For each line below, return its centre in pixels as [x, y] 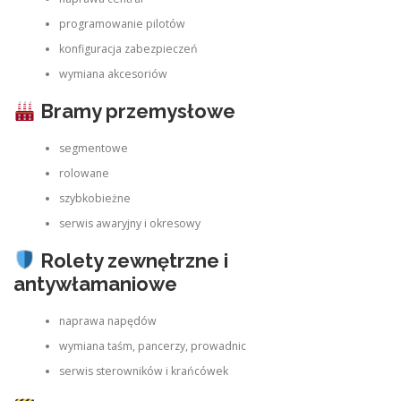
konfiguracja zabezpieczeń [128, 49]
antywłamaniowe [95, 284]
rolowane [84, 173]
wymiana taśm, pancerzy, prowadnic [152, 346]
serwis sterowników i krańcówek [143, 371]
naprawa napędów [107, 320]
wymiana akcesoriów [113, 74]
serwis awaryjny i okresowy [129, 223]
